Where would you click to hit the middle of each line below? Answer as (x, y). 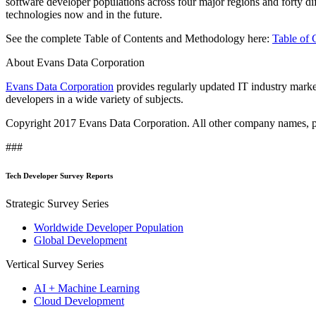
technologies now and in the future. (84, 14)
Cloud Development (79, 300)
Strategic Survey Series (57, 203)
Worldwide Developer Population (109, 227)
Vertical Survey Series (55, 264)
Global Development (80, 240)
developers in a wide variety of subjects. (95, 99)
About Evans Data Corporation (75, 62)
